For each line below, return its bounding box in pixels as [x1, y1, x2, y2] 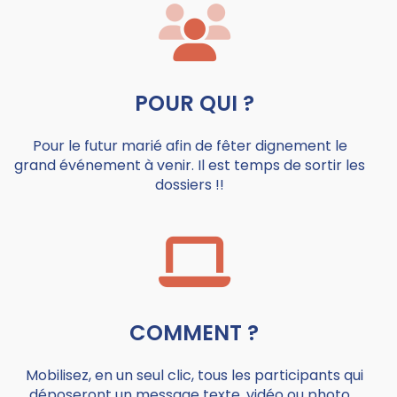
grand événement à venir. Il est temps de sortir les [14, 155, 365, 175]
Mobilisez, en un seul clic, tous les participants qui [25, 365, 363, 385]
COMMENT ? [129, 318, 259, 347]
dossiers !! [155, 175, 224, 195]
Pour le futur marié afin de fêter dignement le [32, 136, 347, 156]
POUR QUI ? [134, 89, 254, 118]
